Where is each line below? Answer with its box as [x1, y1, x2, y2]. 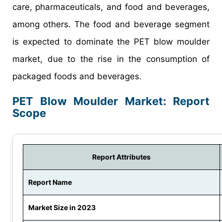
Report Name [28, 178, 72, 187]
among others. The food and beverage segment [12, 19, 210, 30]
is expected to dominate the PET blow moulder [12, 37, 210, 47]
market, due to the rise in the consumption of [12, 54, 210, 64]
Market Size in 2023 [28, 203, 96, 212]
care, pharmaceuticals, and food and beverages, [12, 2, 210, 12]
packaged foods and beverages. [12, 71, 142, 82]
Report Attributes [92, 153, 151, 162]
